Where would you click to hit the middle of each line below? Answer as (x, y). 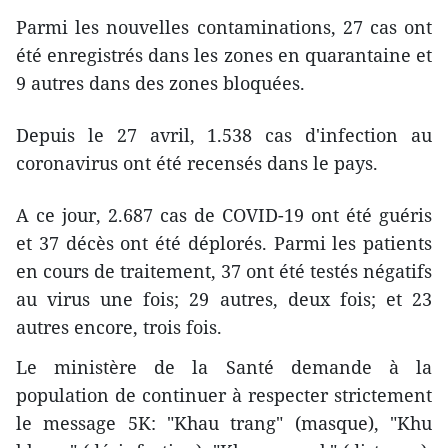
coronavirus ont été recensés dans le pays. (197, 163)
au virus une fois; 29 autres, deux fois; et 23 (224, 299)
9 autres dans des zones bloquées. (160, 83)
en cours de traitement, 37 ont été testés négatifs (224, 271)
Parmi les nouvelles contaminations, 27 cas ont (224, 27)
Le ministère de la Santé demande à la (224, 367)
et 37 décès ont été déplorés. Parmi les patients (224, 243)
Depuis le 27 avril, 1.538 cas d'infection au (224, 135)
